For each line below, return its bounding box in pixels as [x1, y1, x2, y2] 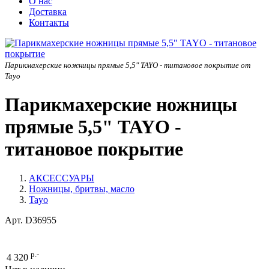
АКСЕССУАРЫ [29, 173, 94, 184]
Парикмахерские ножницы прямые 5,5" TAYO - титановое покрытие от [5, 60, 250, 70]
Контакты [29, 17, 69, 28]
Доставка [29, 6, 67, 17]
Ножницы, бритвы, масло [29, 184, 134, 195]
